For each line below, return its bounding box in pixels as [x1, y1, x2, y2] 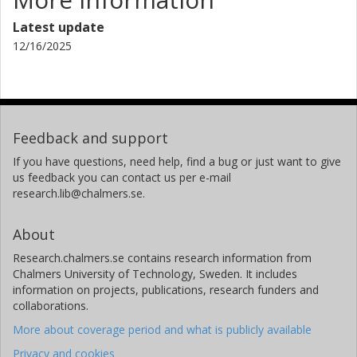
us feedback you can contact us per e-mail [13, 169, 231, 185]
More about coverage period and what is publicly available [13, 321, 312, 337]
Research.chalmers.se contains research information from [13, 249, 312, 265]
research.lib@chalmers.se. [13, 185, 145, 201]
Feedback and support [13, 127, 168, 147]
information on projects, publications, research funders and [13, 281, 319, 297]
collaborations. [13, 297, 88, 313]
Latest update [13, 18, 104, 36]
